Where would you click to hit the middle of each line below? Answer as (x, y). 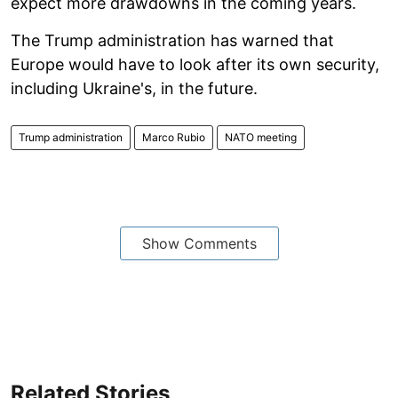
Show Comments (199, 243)
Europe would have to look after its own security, (195, 64)
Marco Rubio (174, 137)
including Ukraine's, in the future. (134, 88)
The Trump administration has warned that (172, 40)
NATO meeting (261, 137)
